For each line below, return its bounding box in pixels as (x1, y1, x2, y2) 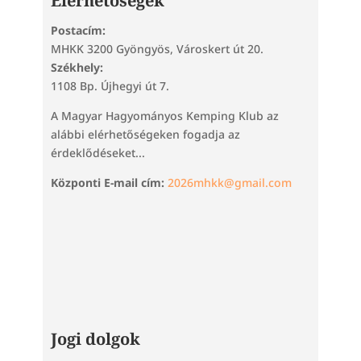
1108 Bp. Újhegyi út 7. (50, 78, 169, 93)
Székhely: (50, 60, 103, 75)
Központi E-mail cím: (50, 175, 164, 190)
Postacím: (50, 23, 106, 38)
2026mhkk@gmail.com (167, 175, 292, 190)
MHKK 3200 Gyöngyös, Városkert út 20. (50, 41, 263, 56)
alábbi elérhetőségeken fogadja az (50, 127, 240, 142)
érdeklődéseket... (50, 145, 145, 160)
